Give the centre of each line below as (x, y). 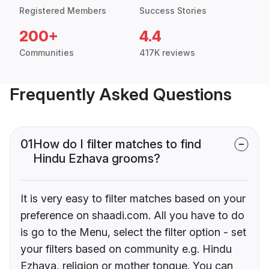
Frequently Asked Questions (121, 95)
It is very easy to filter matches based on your (133, 199)
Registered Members (63, 11)
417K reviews (167, 53)
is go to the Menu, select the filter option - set (133, 232)
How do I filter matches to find (117, 144)
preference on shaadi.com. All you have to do (132, 216)
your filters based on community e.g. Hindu (126, 249)
